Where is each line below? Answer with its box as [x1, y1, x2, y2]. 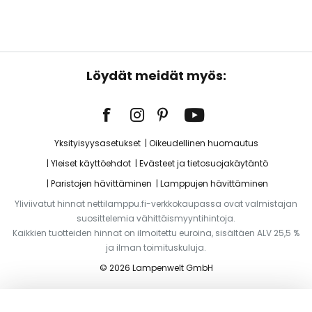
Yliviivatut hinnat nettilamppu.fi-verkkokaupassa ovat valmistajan [15, 198, 297, 210]
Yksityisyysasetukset [54, 137, 141, 149]
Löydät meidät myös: [86, 67, 226, 84]
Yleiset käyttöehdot [50, 157, 131, 169]
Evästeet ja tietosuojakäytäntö [139, 157, 268, 169]
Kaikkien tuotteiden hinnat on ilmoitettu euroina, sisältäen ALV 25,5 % [13, 227, 299, 239]
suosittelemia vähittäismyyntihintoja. [77, 212, 235, 224]
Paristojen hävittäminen [50, 178, 152, 189]
